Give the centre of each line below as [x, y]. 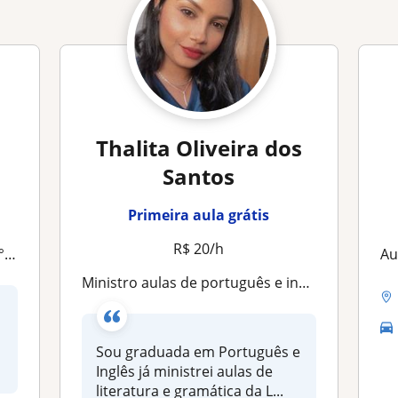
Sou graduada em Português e [199, 352]
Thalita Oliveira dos [199, 148]
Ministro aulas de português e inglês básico [197, 283]
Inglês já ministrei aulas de [185, 371]
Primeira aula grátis [199, 215]
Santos [199, 176]
